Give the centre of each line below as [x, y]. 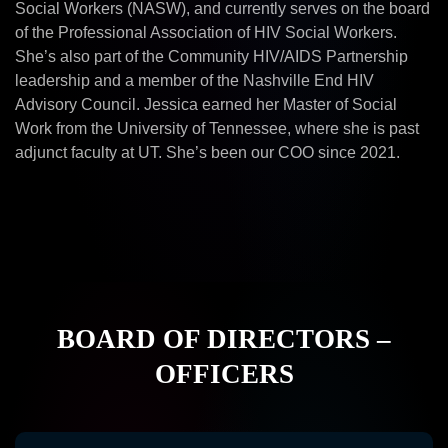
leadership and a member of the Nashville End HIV [194, 80]
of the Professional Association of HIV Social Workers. [206, 32]
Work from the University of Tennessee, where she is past [217, 128]
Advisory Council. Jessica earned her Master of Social [206, 104]
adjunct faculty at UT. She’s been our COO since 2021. [207, 152]
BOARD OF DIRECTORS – [224, 339]
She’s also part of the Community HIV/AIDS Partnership [211, 56]
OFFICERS [224, 374]
